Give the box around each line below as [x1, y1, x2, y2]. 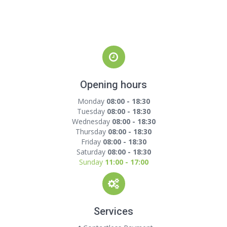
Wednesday [71, 117, 112, 126]
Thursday [75, 127, 108, 136]
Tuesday [77, 106, 107, 116]
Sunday [79, 157, 105, 167]
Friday [81, 137, 103, 146]
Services [94, 205, 133, 217]
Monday [77, 96, 106, 106]
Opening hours [80, 79, 147, 91]
